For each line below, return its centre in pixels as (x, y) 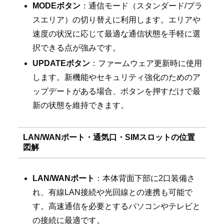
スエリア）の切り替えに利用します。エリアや (117, 19)
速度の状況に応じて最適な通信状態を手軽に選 (117, 33)
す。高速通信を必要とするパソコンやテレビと (117, 206)
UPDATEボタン (61, 63)
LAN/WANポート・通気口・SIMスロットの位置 (109, 137)
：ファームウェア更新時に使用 (146, 63)
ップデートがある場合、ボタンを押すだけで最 (117, 91)
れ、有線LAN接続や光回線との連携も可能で (113, 192)
